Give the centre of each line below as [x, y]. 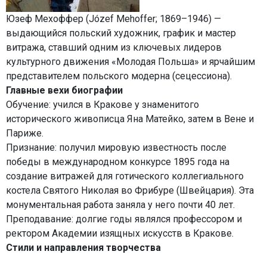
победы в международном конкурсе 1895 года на [118, 162]
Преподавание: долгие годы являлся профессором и [124, 219]
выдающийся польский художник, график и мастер [121, 33]
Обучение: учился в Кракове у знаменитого [103, 105]
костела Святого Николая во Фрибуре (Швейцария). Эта [130, 190]
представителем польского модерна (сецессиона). [119, 76]
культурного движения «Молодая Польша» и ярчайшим [131, 62]
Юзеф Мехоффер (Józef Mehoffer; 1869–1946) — [114, 19]
